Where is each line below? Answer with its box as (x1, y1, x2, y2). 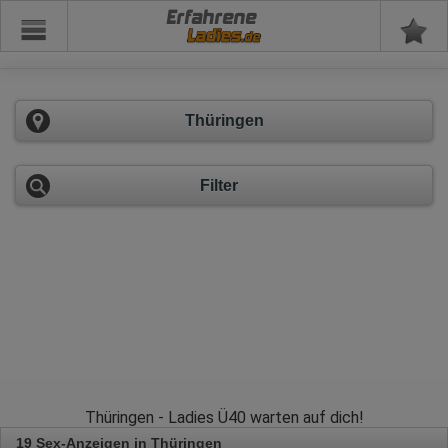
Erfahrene (166, 6, 256, 29)
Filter (200, 176, 238, 194)
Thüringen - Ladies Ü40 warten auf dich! (84, 408, 364, 428)
